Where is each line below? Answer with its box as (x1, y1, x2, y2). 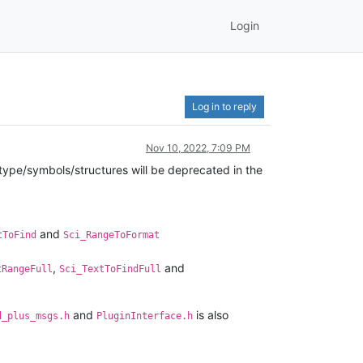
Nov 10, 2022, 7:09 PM (146, 141, 250, 154)
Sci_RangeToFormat (63, 228, 160, 241)
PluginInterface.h (96, 310, 193, 322)
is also (193, 307, 228, 322)
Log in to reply (192, 100, 257, 113)
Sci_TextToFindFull (59, 263, 161, 275)
